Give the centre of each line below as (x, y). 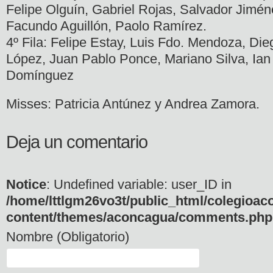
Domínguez (40, 76)
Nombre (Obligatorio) (68, 236)
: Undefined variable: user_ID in (139, 184)
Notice (26, 184)
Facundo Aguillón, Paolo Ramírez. (106, 26)
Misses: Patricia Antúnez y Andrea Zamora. (133, 104)
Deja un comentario (77, 142)
